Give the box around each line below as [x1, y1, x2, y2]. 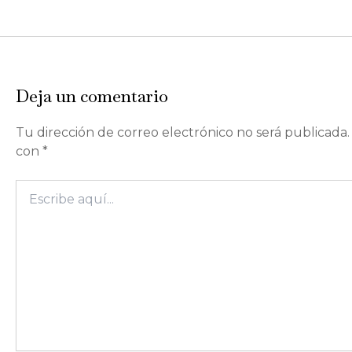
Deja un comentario [16, 85, 168, 107]
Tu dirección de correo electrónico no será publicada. [16, 125, 350, 141]
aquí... [15, 200, 51, 215]
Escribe [15, 181, 60, 196]
